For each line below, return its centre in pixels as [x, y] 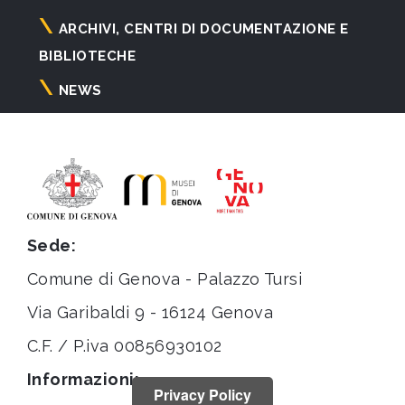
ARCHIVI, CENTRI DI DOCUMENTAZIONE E [203, 29]
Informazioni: [84, 379]
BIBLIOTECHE [88, 57]
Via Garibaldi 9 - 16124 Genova [151, 312]
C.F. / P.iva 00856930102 [125, 345]
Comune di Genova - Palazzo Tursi [165, 278]
